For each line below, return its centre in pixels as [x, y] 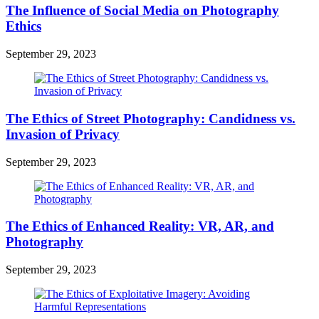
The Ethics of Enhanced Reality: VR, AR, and [140, 226]
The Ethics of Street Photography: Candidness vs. [151, 118]
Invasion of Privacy [63, 134]
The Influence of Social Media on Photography [142, 11]
